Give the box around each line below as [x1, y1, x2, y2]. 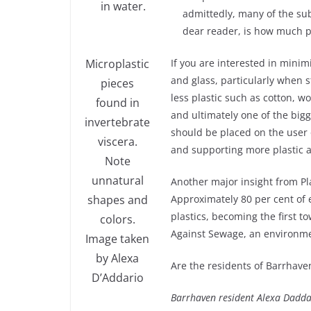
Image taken [85, 230, 149, 246]
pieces [101, 75, 134, 91]
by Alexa [96, 250, 139, 266]
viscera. [97, 133, 137, 149]
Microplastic [85, 56, 149, 72]
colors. [99, 211, 135, 227]
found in [95, 94, 140, 110]
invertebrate [85, 114, 150, 130]
